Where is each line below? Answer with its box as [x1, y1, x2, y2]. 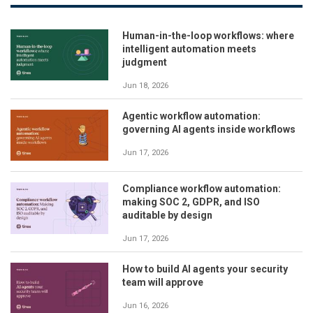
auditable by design [122, 210, 212, 221]
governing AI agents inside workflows [122, 123, 296, 135]
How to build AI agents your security [122, 263, 288, 275]
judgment [122, 56, 167, 68]
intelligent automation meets [122, 43, 256, 54]
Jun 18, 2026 [122, 80, 168, 90]
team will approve [122, 277, 203, 289]
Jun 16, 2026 [122, 301, 168, 311]
